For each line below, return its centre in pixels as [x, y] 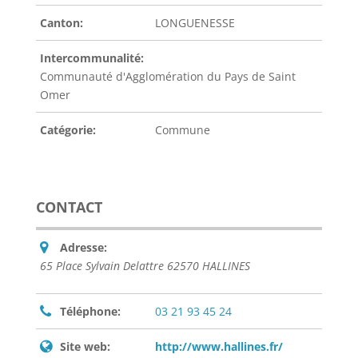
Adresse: [83, 247]
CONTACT [69, 207]
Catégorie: [68, 130]
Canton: [61, 23]
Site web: [85, 346]
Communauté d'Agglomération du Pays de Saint [167, 76]
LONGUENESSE [195, 23]
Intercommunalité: [91, 58]
